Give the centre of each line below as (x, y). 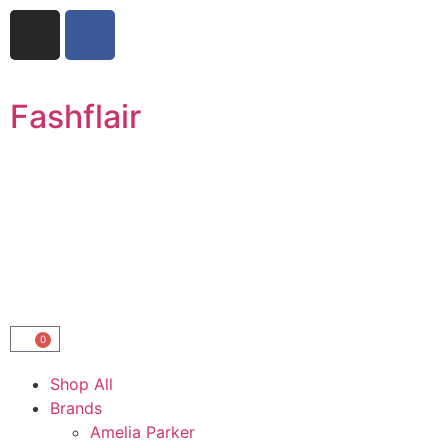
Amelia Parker (142, 432)
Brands (76, 408)
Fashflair (75, 116)
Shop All (81, 384)
